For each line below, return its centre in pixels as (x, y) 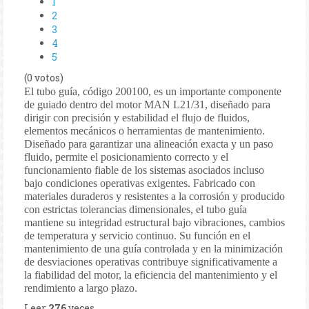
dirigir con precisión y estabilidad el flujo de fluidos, (137, 117)
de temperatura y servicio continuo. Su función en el (137, 235)
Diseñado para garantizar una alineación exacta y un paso (149, 143)
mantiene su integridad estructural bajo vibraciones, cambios (154, 222)
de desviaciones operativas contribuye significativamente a (151, 261)
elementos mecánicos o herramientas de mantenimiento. (144, 130)
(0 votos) (44, 77)
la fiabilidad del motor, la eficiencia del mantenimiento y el (151, 275)
